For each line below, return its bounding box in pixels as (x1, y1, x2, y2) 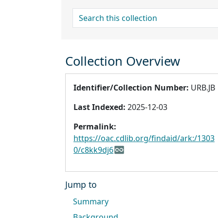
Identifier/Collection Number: (73, 82, 189, 93)
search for (73, 8, 110, 19)
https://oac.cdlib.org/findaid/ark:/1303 (73, 133, 215, 144)
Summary (73, 196, 109, 207)
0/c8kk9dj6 (73, 145, 113, 156)
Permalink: (73, 121, 116, 132)
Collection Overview (65, 53, 180, 70)
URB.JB (189, 82, 215, 93)
